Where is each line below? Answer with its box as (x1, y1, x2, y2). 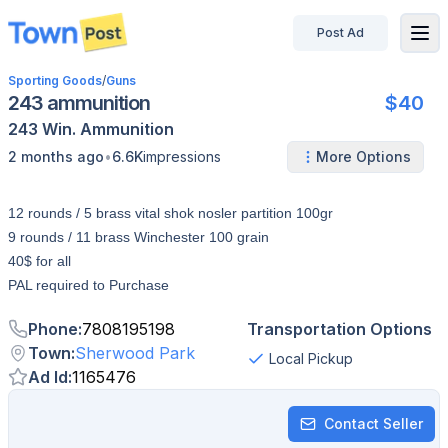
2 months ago (8, 148, 104, 165)
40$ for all (8, 253, 71, 269)
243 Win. (8, 119, 76, 139)
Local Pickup (269, 350, 353, 367)
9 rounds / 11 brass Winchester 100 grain (8, 229, 269, 245)
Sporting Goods (8, 73, 102, 88)
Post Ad (317, 24, 364, 40)
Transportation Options (247, 319, 432, 339)
